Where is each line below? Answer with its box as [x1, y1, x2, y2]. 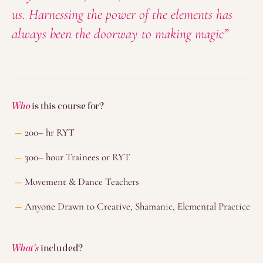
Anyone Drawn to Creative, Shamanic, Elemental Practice [25, 200, 250, 213]
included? [38, 242, 83, 254]
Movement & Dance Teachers [25, 176, 139, 188]
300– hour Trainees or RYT [25, 151, 130, 163]
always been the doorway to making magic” [12, 25, 228, 42]
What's [12, 242, 39, 254]
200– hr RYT [25, 126, 75, 139]
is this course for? [30, 100, 104, 112]
